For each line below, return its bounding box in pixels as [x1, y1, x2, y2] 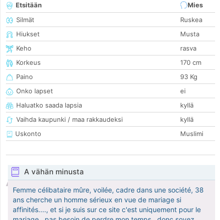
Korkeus [16, 58, 41, 67]
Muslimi [180, 130, 203, 138]
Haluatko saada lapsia [16, 101, 82, 110]
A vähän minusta [24, 167, 84, 177]
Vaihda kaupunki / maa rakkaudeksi [16, 115, 123, 124]
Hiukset [16, 30, 40, 38]
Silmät [16, 16, 34, 24]
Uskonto [13, 130, 41, 138]
